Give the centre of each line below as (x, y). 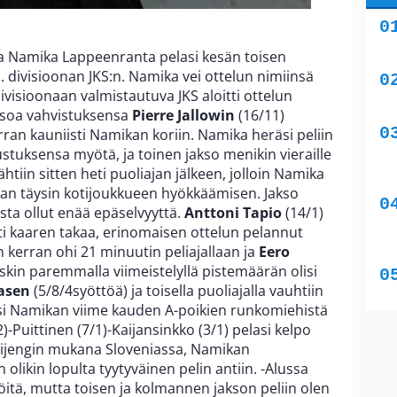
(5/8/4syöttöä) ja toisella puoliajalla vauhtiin (177, 290)
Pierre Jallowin (183, 115)
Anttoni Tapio (233, 212)
